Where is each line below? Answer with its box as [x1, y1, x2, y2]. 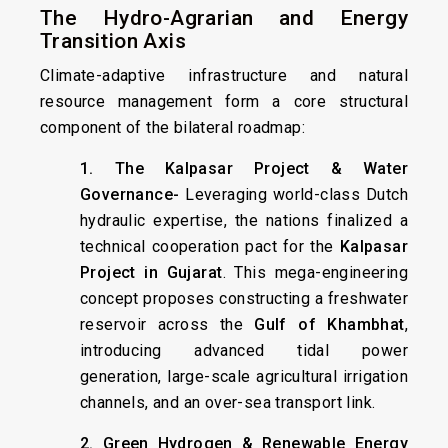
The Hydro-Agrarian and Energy [40, 6, 408, 30]
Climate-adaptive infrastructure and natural [40, 66, 408, 85]
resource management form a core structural [40, 92, 408, 111]
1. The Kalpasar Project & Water [80, 159, 408, 178]
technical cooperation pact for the [80, 237, 340, 256]
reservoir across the [80, 315, 255, 334]
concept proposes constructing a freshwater [80, 289, 408, 308]
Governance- [80, 185, 186, 204]
